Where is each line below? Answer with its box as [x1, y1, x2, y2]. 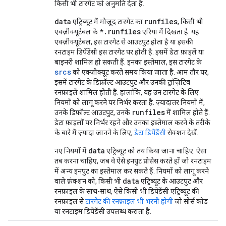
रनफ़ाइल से [54, 197, 85, 205]
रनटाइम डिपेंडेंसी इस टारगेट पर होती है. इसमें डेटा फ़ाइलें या [54, 48, 204, 56]
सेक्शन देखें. [166, 129, 198, 137]
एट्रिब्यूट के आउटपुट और [139, 177, 203, 185]
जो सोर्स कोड [173, 197, 208, 205]
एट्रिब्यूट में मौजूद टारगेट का [71, 18, 144, 26]
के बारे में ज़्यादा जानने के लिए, [54, 129, 134, 137]
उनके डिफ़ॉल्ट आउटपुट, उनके [54, 108, 132, 117]
